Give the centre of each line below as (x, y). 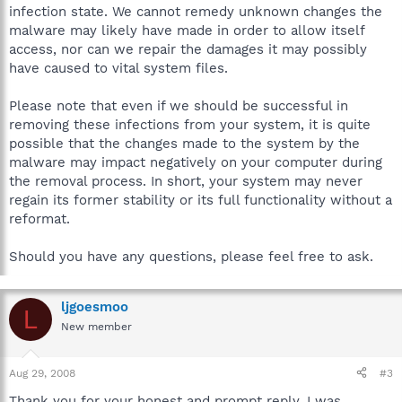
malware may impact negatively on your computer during (196, 162)
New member (96, 327)
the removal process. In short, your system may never (186, 181)
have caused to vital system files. (118, 68)
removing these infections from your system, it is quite (190, 125)
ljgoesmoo (95, 307)
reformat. (39, 219)
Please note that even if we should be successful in (179, 106)
